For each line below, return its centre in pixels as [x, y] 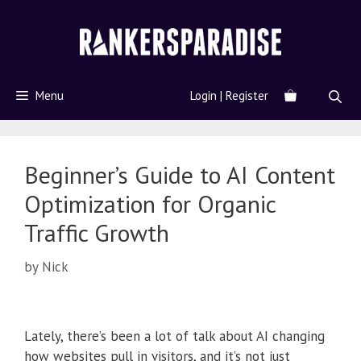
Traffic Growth [97, 233]
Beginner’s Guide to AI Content [180, 175]
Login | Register [229, 96]
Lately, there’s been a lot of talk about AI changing [174, 336]
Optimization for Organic [150, 204]
